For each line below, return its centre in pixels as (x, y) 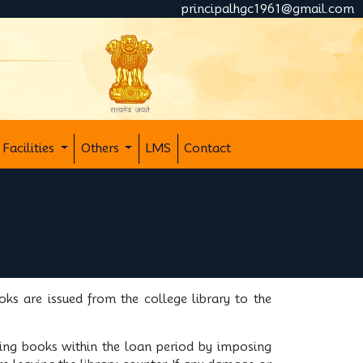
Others (101, 148)
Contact (208, 148)
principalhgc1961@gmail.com (267, 9)
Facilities (30, 148)
